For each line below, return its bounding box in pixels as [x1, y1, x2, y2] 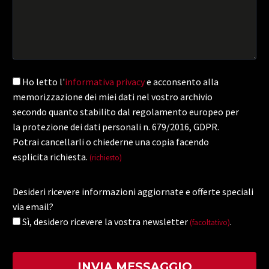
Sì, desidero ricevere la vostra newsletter [22, 215, 190, 228]
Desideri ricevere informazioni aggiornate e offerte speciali [13, 185, 253, 198]
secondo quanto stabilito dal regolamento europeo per [13, 105, 239, 118]
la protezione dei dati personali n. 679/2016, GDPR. [13, 120, 219, 133]
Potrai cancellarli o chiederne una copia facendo [13, 135, 209, 148]
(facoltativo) [190, 217, 230, 228]
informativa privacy [65, 75, 145, 88]
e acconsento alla [145, 75, 219, 88]
